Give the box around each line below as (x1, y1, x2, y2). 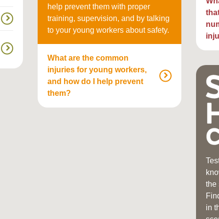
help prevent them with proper (47, 2, 151, 11)
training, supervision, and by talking (47, 14, 170, 23)
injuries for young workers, (47, 66, 147, 74)
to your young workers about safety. (47, 26, 170, 35)
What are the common (47, 54, 129, 63)
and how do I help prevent (47, 77, 144, 86)
